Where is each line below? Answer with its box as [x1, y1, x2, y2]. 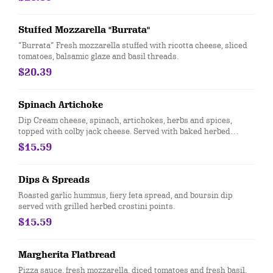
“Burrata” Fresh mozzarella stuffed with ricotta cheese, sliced [18, 40, 247, 51]
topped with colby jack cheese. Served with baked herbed [18, 126, 86, 136]
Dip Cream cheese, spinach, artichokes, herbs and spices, [18, 115, 232, 126]
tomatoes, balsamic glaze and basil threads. [18, 51, 179, 62]
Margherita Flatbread [18, 249, 116, 260]
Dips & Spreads [18, 174, 90, 185]
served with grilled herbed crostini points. [18, 200, 175, 211]
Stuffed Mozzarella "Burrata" [18, 24, 150, 35]
